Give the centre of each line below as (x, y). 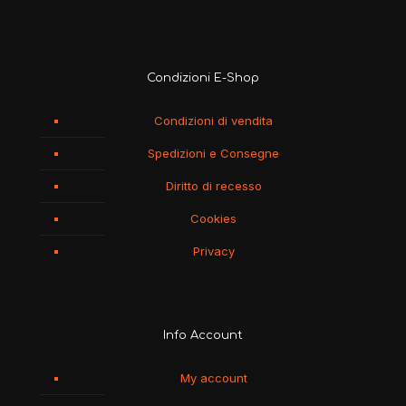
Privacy (213, 251)
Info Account (203, 336)
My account (213, 378)
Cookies (213, 219)
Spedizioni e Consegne (213, 154)
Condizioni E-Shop (203, 78)
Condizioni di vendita (213, 121)
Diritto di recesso (213, 186)
